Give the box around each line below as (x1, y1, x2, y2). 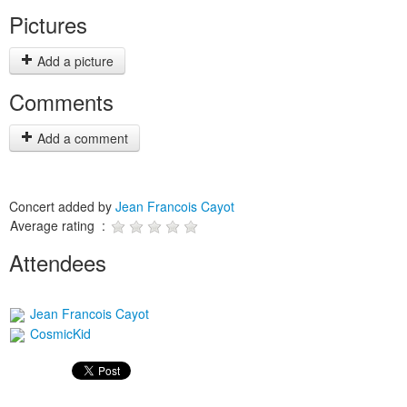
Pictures (9, 8, 87, 40)
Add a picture (34, 52, 114, 70)
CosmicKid (26, 324, 91, 342)
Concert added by (9, 197, 115, 215)
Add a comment (34, 129, 128, 147)
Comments (9, 85, 114, 117)
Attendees (9, 246, 106, 278)
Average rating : (10, 216, 109, 234)
